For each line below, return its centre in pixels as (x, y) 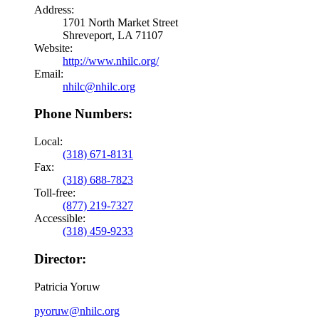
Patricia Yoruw (67, 286)
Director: (60, 258)
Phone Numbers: (83, 114)
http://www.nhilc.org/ (111, 61)
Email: (49, 73)
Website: (53, 48)
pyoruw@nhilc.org (77, 310)
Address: (54, 9)
